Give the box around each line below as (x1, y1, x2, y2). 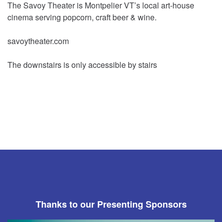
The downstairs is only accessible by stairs (7, 59, 157, 71)
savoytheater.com (7, 35, 69, 47)
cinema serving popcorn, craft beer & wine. (7, 11, 157, 23)
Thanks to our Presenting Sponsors (35, 198, 187, 211)
